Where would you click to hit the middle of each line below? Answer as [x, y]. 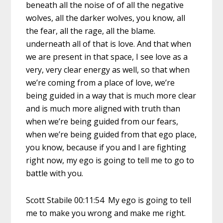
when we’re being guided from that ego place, [111, 134]
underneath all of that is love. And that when [109, 44]
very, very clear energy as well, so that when [108, 69]
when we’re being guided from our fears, [102, 121]
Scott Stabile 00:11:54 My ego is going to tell [109, 200]
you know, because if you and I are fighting [106, 147]
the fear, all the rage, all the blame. [91, 31]
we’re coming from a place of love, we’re [101, 82]
